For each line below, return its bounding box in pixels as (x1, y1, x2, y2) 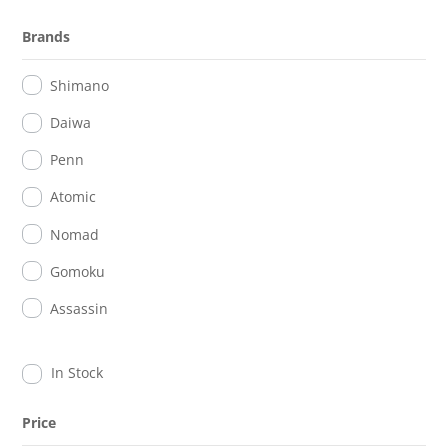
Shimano (50, 75, 110, 95)
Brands (22, 26, 71, 46)
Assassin (50, 298, 109, 318)
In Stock (51, 362, 104, 382)
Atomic (50, 187, 97, 207)
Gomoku (50, 261, 106, 281)
